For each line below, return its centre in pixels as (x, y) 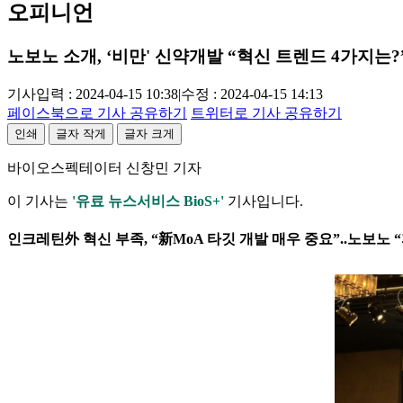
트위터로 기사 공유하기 (266, 113)
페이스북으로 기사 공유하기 (97, 113)
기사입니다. (264, 201)
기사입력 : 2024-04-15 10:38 (93, 94)
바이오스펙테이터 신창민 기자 (104, 168)
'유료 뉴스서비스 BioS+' (148, 201)
